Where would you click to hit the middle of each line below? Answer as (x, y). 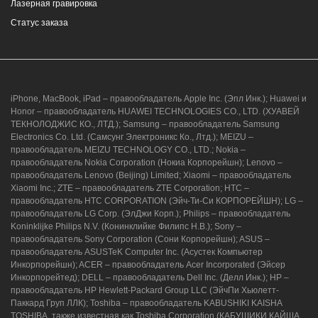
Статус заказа (39, 22)
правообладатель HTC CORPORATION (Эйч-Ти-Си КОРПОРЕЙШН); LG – (157, 201)
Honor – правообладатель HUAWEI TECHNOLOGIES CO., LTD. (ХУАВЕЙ (155, 111)
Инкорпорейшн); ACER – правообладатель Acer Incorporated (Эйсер (148, 264)
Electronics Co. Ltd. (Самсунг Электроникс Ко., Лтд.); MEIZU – (132, 137)
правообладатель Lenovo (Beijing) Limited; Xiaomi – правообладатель (151, 175)
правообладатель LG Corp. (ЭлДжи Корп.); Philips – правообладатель (150, 213)
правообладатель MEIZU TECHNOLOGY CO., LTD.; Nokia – (128, 149)
